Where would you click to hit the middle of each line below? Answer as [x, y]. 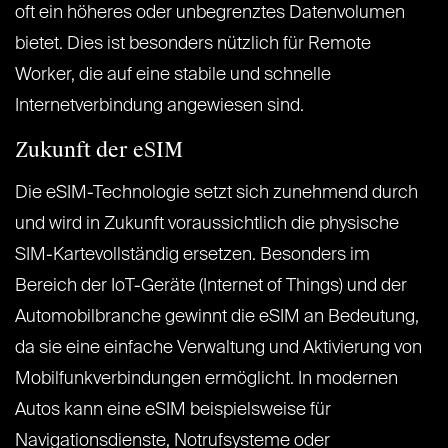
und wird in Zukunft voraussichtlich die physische [207, 224]
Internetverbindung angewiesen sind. [159, 106]
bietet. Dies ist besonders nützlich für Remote [193, 44]
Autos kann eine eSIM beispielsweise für [173, 410]
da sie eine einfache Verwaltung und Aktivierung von [218, 348]
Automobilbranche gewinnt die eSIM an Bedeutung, [217, 317]
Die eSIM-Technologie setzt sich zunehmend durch [216, 193]
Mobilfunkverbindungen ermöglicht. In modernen [206, 379]
